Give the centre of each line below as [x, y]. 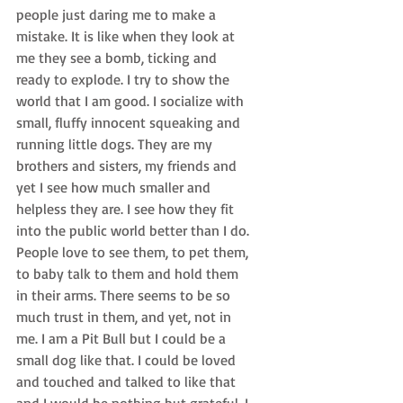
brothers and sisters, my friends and [128, 166]
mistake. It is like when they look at [127, 36]
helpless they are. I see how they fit [127, 209]
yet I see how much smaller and [115, 188]
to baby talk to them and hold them [129, 274]
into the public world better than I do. [134, 231]
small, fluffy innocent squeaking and [130, 123]
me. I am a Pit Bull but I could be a [123, 339]
